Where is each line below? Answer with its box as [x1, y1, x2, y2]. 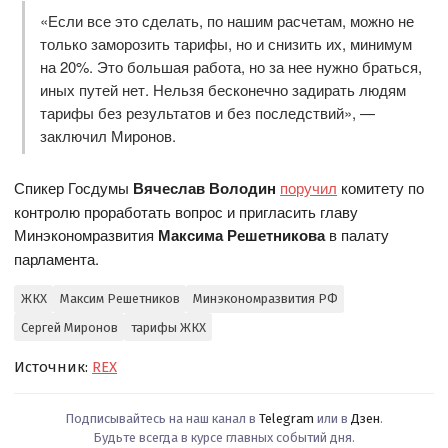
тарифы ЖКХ [130, 319, 206, 335]
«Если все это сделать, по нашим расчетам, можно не [39, 9, 414, 31]
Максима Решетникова [158, 223, 326, 246]
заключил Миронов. [39, 124, 176, 146]
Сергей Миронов [20, 319, 118, 335]
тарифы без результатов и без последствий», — [39, 101, 375, 123]
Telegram [259, 411, 314, 427]
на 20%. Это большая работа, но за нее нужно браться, [39, 55, 422, 77]
